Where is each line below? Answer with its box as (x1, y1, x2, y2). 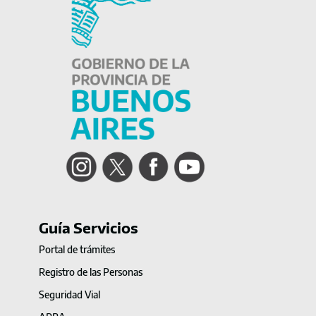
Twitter (133, 150, 164, 163)
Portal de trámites (39, 243, 115, 255)
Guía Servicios (39, 218, 138, 236)
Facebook (169, 150, 210, 163)
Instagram (97, 150, 140, 163)
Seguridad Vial (39, 288, 100, 300)
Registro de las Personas (39, 265, 142, 278)
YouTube (205, 150, 241, 163)
